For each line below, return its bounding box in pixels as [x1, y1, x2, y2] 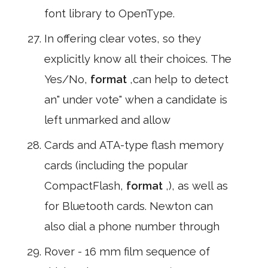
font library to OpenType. [44, 7, 175, 20]
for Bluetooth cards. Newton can [44, 200, 213, 212]
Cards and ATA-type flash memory [44, 139, 224, 151]
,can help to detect [130, 73, 229, 86]
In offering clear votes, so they [44, 32, 201, 45]
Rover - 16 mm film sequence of [44, 245, 210, 258]
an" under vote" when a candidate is [44, 93, 227, 106]
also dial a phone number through [44, 220, 220, 233]
